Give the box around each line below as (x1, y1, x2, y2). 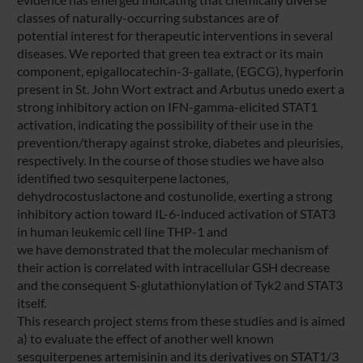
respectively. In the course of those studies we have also (16, 152, 324, 168)
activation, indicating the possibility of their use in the (16, 116, 313, 132)
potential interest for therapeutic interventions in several (16, 27, 333, 43)
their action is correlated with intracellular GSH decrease (16, 258, 330, 275)
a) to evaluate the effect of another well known (16, 330, 274, 346)
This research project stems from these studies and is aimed (16, 312, 345, 328)
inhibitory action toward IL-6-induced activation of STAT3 (16, 205, 335, 221)
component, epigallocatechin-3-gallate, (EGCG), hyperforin (16, 62, 344, 79)
